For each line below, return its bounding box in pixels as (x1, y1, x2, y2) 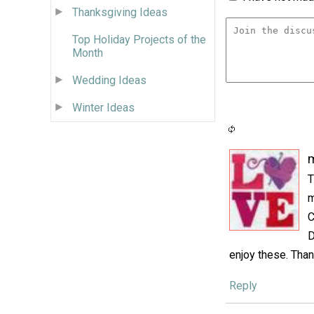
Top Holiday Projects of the (72, 32, 206, 46)
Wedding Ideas (72, 73, 146, 87)
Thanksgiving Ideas (72, 5, 168, 19)
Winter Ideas (72, 100, 135, 114)
